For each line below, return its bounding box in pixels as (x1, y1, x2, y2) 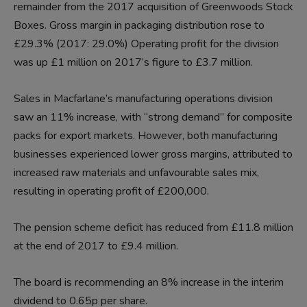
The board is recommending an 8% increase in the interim (14, 275, 284, 291)
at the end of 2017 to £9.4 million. (14, 238, 178, 254)
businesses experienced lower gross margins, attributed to (14, 147, 293, 162)
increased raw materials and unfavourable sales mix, (14, 165, 259, 181)
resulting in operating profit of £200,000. (14, 184, 209, 199)
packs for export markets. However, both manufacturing (14, 128, 278, 144)
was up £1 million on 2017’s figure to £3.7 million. (14, 55, 253, 71)
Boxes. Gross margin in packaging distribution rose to (14, 18, 265, 34)
